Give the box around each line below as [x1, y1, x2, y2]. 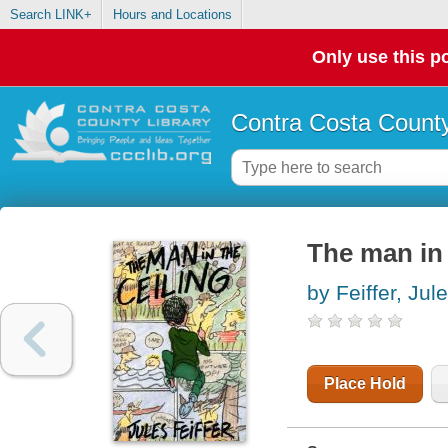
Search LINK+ [9, 7, 92, 23]
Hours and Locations [112, 7, 232, 23]
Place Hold [323, 375, 406, 393]
